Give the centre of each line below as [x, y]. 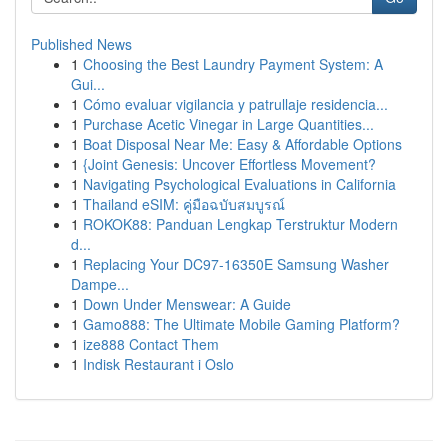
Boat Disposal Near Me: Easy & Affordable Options [242, 144]
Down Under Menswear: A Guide [187, 304]
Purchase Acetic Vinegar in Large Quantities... [228, 124]
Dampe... [100, 284]
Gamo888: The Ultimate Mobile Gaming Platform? [241, 324]
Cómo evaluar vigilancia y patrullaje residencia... [235, 104]
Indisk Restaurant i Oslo [158, 364]
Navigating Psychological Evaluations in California [239, 184]
